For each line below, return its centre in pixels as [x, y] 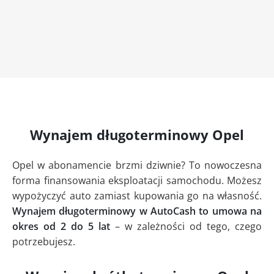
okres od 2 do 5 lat [61, 227]
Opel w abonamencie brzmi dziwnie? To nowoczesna [137, 165]
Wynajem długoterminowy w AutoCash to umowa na [137, 211]
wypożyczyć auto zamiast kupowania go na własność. [137, 196]
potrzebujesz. [44, 242]
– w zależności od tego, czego [186, 227]
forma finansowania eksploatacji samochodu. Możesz [137, 181]
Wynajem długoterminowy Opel [137, 135]
